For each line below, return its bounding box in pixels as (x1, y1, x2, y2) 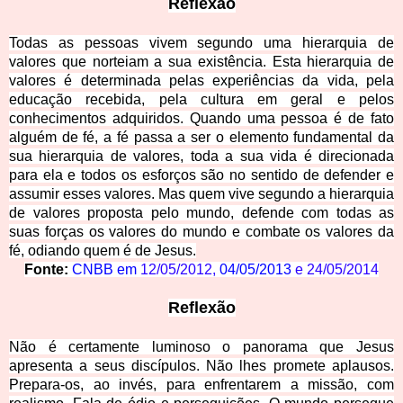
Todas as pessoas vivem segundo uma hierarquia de (9, 35, 394, 51)
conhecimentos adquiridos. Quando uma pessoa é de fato (9, 111, 394, 127)
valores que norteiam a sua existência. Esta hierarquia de (9, 54, 394, 70)
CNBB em (72, 262, 140, 278)
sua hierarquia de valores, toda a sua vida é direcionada (9, 148, 394, 165)
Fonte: (24, 262, 68, 278)
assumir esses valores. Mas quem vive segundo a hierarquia (9, 186, 394, 202)
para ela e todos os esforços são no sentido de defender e (9, 167, 394, 184)
